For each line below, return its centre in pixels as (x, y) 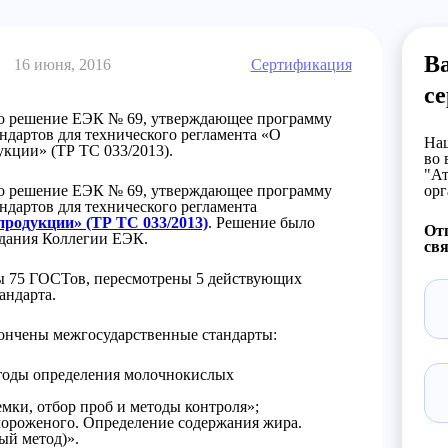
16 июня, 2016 (62, 64)
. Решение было (261, 222)
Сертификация (301, 64)
